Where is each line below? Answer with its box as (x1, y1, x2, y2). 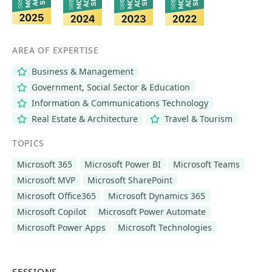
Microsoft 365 (17, 158, 72, 170)
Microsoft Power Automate (98, 206, 206, 217)
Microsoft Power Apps (17, 222, 106, 233)
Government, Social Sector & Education (29, 81, 190, 93)
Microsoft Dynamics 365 (108, 190, 205, 202)
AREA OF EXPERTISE (12, 44, 99, 56)
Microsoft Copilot (17, 206, 86, 217)
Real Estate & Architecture (29, 113, 138, 124)
